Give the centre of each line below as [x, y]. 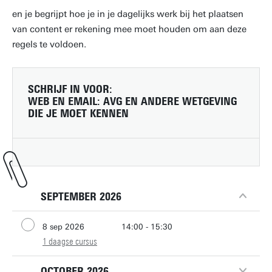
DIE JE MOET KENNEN [78, 114]
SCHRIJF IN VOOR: [70, 89]
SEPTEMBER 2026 [81, 197]
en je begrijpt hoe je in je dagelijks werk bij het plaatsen [128, 14]
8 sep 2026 [63, 227]
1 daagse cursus [70, 242]
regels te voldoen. [50, 44]
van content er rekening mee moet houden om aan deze [129, 29]
